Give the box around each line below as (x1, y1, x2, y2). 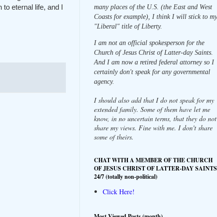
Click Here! (102, 187, 135, 197)
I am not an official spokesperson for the (94, 39, 204, 46)
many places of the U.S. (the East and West (94, 3, 212, 11)
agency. (94, 77, 114, 85)
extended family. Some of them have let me (94, 104, 210, 114)
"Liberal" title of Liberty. (94, 22, 162, 30)
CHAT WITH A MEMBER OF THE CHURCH (94, 155, 213, 164)
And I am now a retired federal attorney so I (94, 58, 214, 66)
